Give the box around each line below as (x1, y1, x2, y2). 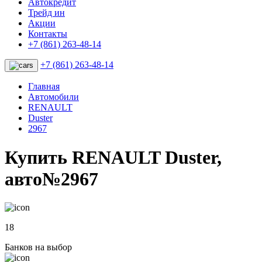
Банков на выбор (5, 242, 72, 253)
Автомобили (28, 92, 79, 102)
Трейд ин (28, 8, 65, 18)
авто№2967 (5, 168, 98, 189)
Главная (28, 81, 60, 92)
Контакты (28, 29, 67, 39)
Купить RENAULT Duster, (5, 146, 222, 168)
